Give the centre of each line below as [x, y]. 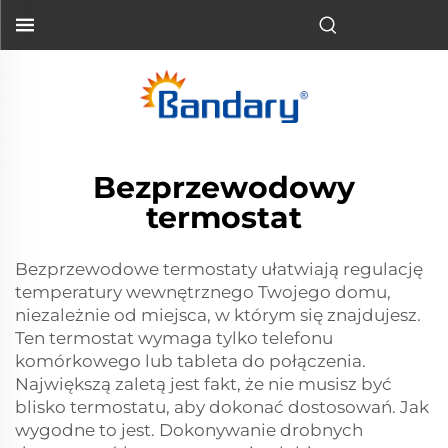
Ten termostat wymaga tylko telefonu [174, 338]
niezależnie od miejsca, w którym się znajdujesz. [218, 315]
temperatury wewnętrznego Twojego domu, [203, 292]
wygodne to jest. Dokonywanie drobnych [189, 430]
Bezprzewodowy [224, 187]
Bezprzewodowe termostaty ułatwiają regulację [219, 269]
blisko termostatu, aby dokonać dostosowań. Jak [222, 407]
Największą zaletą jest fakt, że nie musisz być [203, 384]
